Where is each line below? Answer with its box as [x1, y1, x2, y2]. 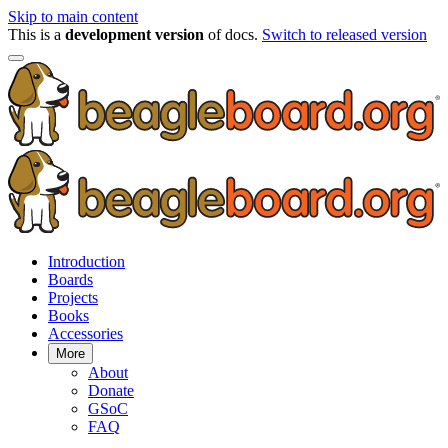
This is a [8, 26, 65, 43]
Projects [48, 289, 98, 307]
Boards [48, 271, 93, 289]
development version [65, 26, 204, 43]
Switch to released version [262, 26, 427, 43]
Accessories [48, 325, 123, 343]
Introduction [48, 253, 125, 271]
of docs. [204, 26, 262, 43]
